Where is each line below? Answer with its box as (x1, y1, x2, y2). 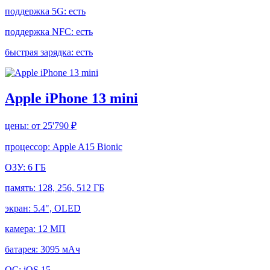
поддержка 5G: (5, 6, 69, 17)
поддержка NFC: (5, 27, 76, 37)
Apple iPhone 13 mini (5, 90, 138, 107)
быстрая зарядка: (5, 47, 76, 58)
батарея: (5, 244, 40, 255)
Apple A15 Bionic (52, 142, 122, 152)
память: (5, 183, 38, 193)
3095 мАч (40, 244, 80, 255)
